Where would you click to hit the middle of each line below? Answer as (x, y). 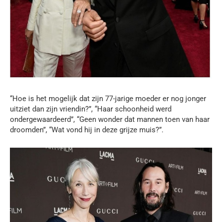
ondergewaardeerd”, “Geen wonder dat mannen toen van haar (110, 119)
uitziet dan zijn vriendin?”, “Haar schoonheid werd (91, 109)
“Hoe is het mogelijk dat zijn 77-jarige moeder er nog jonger (108, 98)
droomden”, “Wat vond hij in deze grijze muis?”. (87, 130)
